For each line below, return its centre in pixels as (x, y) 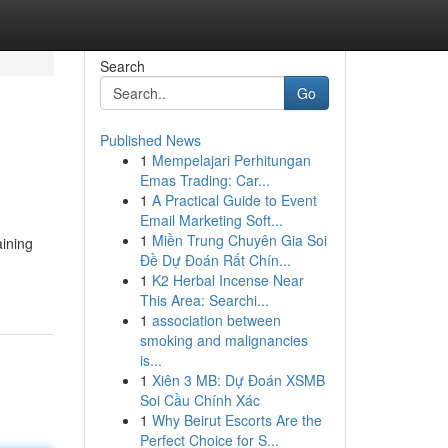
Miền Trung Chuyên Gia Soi (239, 240)
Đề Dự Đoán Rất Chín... (215, 260)
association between (216, 320)
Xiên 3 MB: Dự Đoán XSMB (238, 380)
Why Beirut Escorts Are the (236, 420)
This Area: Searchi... (204, 300)
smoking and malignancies (223, 340)
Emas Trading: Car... (204, 180)
